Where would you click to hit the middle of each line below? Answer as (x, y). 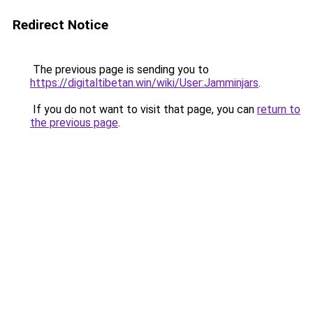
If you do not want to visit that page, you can (144, 109)
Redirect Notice (60, 25)
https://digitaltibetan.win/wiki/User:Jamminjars (144, 83)
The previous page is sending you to (119, 70)
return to (279, 109)
